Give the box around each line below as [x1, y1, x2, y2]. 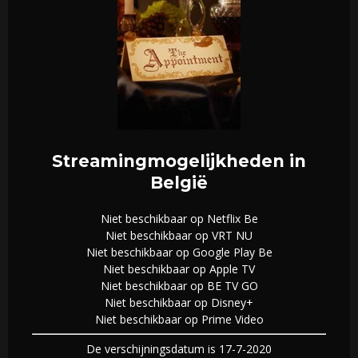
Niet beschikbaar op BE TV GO [100, 278, 258, 294]
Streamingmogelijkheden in [52, 151, 306, 172]
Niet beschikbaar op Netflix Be [100, 211, 258, 227]
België [150, 173, 208, 193]
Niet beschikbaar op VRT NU [105, 228, 253, 244]
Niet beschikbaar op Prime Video [94, 312, 264, 328]
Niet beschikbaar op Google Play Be [86, 245, 272, 261]
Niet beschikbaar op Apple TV [103, 261, 255, 277]
